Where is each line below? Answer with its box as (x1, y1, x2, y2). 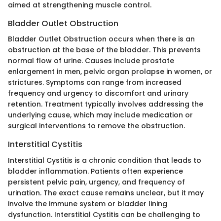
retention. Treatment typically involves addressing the (8, 99, 203, 110)
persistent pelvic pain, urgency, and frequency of (8, 177, 185, 187)
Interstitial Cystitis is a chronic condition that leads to (8, 155, 201, 165)
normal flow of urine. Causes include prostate (8, 56, 174, 66)
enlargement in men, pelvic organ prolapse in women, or (8, 67, 212, 77)
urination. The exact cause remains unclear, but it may (8, 187, 204, 198)
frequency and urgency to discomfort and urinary (8, 88, 188, 99)
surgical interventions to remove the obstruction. (8, 121, 185, 131)
